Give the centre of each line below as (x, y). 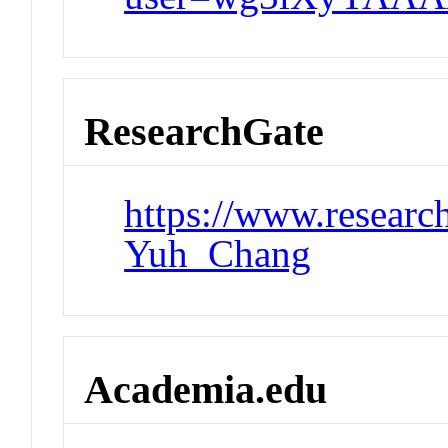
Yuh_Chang (218, 254)
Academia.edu (206, 389)
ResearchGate (204, 131)
